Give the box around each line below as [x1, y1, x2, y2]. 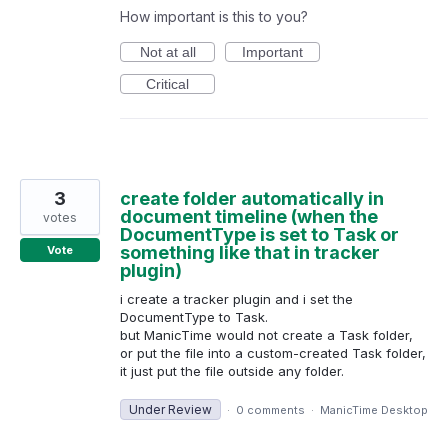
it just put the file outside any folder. [120, 363, 344, 380]
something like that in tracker [120, 242, 380, 264]
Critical [146, 76, 189, 93]
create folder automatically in [120, 188, 384, 210]
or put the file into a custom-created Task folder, [120, 345, 426, 362]
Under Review [129, 401, 212, 417]
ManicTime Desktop [320, 402, 428, 417]
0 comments [236, 402, 305, 417]
